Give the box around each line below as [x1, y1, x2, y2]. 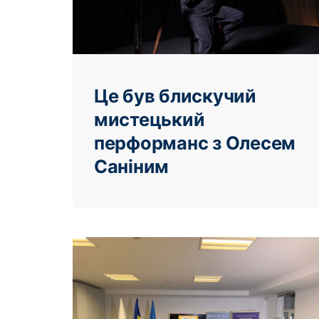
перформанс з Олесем [94, 132, 296, 155]
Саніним [94, 155, 169, 178]
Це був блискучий [94, 85, 256, 108]
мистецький [94, 108, 205, 131]
